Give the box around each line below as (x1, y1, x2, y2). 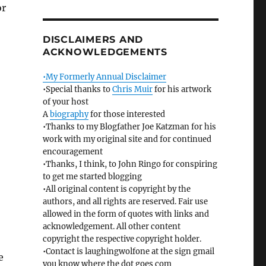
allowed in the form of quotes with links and (42, 209, 209, 220)
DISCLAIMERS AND (42, 34, 144, 46)
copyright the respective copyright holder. (42, 234, 201, 245)
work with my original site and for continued (42, 134, 211, 145)
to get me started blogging (42, 172, 142, 182)
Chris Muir (112, 84, 153, 95)
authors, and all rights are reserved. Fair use (42, 197, 208, 207)
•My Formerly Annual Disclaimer (42, 72, 166, 83)
